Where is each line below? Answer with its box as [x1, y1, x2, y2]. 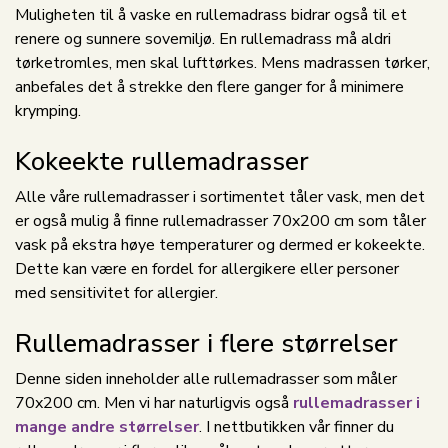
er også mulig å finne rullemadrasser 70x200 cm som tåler [15, 210, 426, 232]
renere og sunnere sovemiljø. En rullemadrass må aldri [15, 28, 391, 50]
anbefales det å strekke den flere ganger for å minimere [15, 76, 404, 98]
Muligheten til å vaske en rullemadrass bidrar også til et [15, 4, 407, 26]
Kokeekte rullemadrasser [15, 144, 309, 179]
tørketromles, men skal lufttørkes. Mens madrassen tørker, [15, 52, 430, 74]
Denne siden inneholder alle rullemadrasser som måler [15, 368, 397, 390]
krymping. [15, 100, 81, 122]
